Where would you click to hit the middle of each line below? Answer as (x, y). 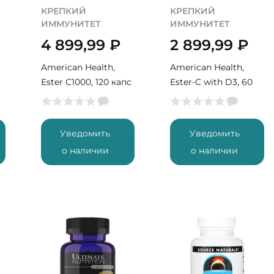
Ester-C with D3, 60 (212, 82)
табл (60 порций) (209, 97)
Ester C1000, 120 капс (86, 82)
